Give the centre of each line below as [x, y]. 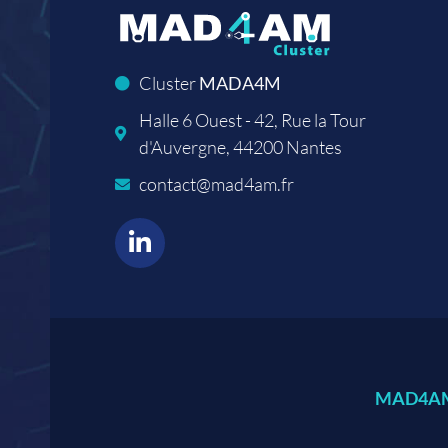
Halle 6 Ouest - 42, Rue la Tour [252, 119]
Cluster [168, 82]
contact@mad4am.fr [216, 183]
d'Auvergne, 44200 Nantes [240, 146]
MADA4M [239, 82]
